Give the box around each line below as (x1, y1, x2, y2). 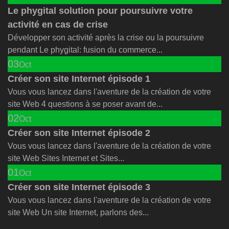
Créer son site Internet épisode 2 (8, 127, 150, 138)
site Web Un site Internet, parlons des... (8, 208, 149, 217)
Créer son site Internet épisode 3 (8, 181, 150, 192)
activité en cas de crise (8, 19, 108, 30)
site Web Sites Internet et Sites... (8, 153, 124, 163)
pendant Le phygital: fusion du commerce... (8, 45, 163, 54)
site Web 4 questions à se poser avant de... (8, 99, 163, 108)
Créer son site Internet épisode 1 (8, 73, 150, 84)
